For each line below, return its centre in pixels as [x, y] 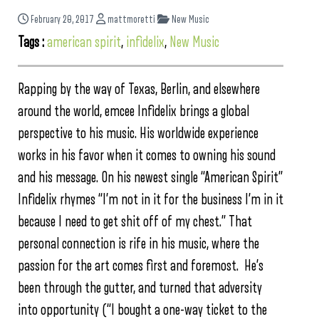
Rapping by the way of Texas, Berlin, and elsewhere [139, 89]
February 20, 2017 [62, 19]
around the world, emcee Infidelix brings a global [134, 111]
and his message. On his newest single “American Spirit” [150, 177]
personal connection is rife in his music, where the [138, 244]
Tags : [32, 42]
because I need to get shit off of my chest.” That [135, 221]
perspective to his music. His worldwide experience [138, 133]
